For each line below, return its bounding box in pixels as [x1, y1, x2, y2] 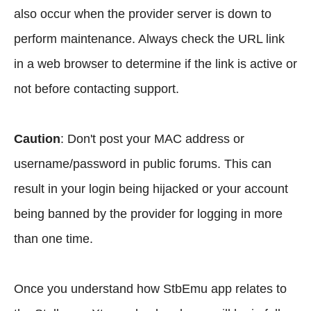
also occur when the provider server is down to [14, 6, 271, 21]
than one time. [14, 231, 93, 246]
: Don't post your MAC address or [60, 131, 244, 146]
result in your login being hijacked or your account [14, 181, 288, 196]
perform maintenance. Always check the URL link [14, 31, 285, 46]
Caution [14, 131, 60, 146]
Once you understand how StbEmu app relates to [14, 281, 287, 296]
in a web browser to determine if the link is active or [14, 56, 297, 71]
